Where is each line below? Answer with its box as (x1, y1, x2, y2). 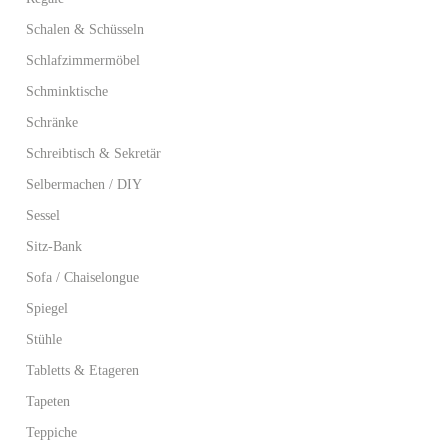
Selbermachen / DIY (26, 177, 142, 192)
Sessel (26, 208, 60, 223)
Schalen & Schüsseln (26, 22, 144, 37)
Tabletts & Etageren (26, 363, 139, 378)
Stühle (26, 332, 62, 347)
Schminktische (26, 84, 108, 99)
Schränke (26, 115, 78, 130)
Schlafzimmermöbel (26, 53, 140, 68)
